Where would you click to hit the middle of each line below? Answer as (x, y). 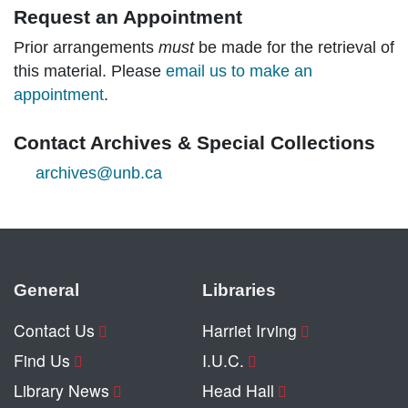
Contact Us (54, 331)
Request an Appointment (128, 17)
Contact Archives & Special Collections (194, 143)
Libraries (239, 290)
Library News (61, 391)
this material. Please (90, 71)
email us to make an (239, 71)
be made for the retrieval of (294, 48)
